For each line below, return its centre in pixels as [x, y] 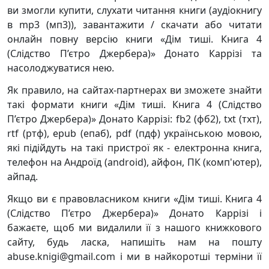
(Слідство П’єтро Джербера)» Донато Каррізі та [134, 53]
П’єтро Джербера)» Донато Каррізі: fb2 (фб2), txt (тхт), [134, 119]
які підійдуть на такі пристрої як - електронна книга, [134, 148]
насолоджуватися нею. [61, 68]
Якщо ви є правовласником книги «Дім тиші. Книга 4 [134, 199]
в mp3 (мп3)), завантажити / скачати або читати [134, 25]
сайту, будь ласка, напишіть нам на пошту [134, 242]
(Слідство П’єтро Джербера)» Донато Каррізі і [134, 213]
